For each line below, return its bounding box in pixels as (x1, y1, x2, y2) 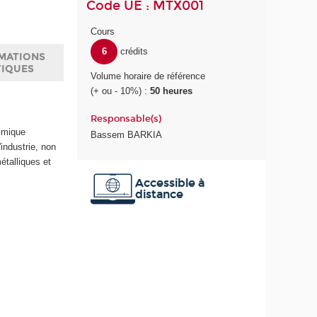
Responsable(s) (91, 113, 162, 125)
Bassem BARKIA (91, 129, 163, 141)
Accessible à (134, 175, 204, 190)
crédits (120, 46, 148, 57)
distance (134, 187, 183, 201)
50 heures (150, 86, 193, 97)
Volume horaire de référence (91, 71, 206, 82)
